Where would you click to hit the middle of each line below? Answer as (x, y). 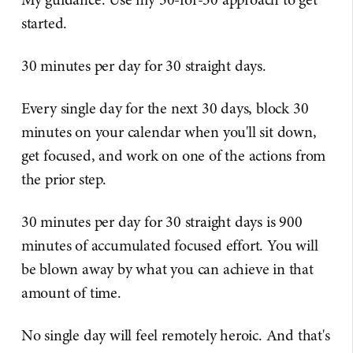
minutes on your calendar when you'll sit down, (169, 132)
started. (44, 24)
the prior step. (63, 180)
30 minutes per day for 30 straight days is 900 (162, 222)
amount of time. (71, 293)
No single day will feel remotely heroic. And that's (175, 336)
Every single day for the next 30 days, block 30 (165, 109)
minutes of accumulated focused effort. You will (169, 246)
